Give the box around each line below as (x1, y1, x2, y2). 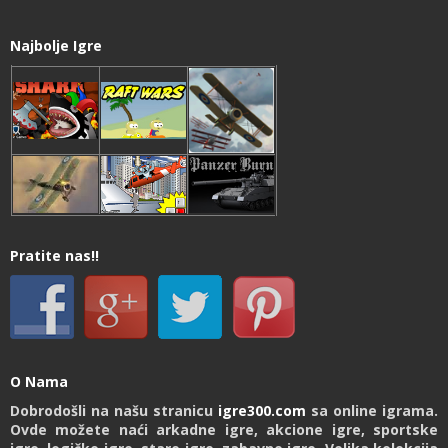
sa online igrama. (306, 401, 438, 421)
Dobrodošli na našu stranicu (10, 401, 218, 421)
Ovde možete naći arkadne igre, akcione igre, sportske (10, 420, 438, 440)
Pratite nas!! (10, 246, 99, 266)
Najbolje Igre (10, 36, 102, 56)
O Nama (10, 372, 68, 392)
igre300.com (218, 401, 306, 421)
